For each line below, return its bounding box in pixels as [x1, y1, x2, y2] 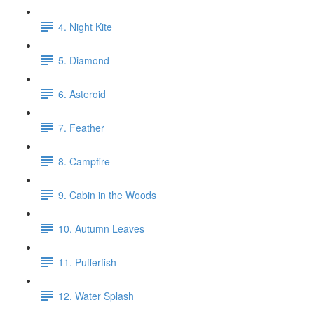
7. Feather [58, 120, 104, 135]
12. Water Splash [58, 288, 134, 303]
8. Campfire [58, 153, 110, 168]
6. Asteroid [58, 86, 106, 101]
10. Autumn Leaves [58, 221, 144, 235]
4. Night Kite [58, 19, 112, 34]
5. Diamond [58, 53, 109, 67]
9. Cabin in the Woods [58, 187, 156, 202]
